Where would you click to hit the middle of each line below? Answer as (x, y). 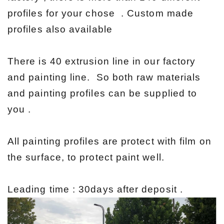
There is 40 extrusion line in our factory (102, 61)
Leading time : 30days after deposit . (95, 189)
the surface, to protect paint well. (86, 157)
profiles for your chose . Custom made (101, 13)
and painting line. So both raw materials (104, 77)
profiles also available (60, 29)
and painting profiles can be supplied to (102, 93)
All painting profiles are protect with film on (109, 141)
